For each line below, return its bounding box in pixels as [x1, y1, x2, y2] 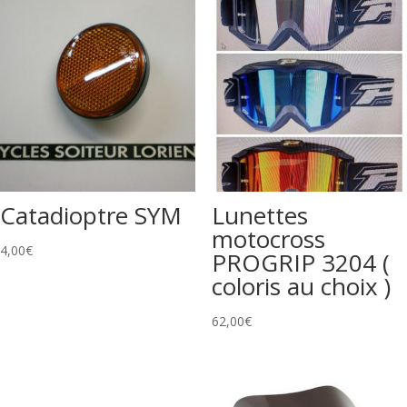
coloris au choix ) [211, 269, 391, 303]
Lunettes [211, 198, 308, 232]
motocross [211, 222, 325, 255]
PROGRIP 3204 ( [211, 245, 390, 279]
